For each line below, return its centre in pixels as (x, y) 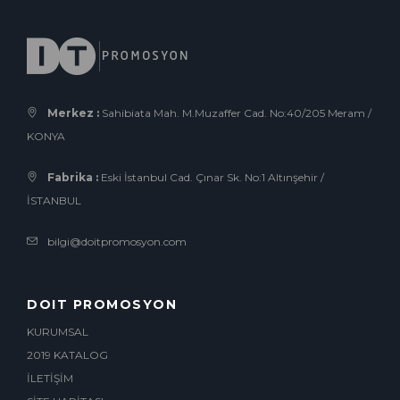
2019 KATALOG (67, 355)
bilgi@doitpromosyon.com (116, 242)
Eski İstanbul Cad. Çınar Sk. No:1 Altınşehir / (211, 177)
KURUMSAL (58, 332)
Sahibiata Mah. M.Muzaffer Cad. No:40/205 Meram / (235, 113)
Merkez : (73, 113)
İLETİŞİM (50, 378)
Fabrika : (73, 177)
